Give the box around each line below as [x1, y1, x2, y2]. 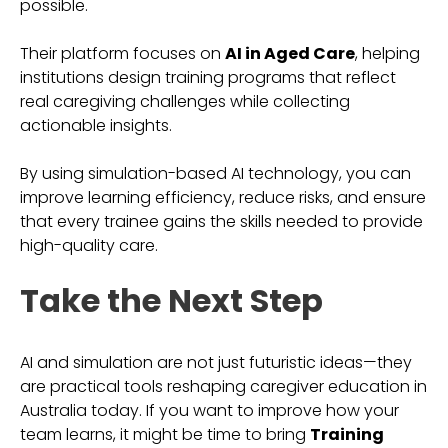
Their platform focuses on [20, 42, 225, 65]
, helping [355, 42, 420, 65]
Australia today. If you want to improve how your [20, 399, 399, 422]
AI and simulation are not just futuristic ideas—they [20, 351, 412, 374]
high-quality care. [20, 234, 158, 257]
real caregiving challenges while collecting [20, 90, 350, 113]
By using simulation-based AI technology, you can [20, 162, 411, 185]
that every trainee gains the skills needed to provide [20, 210, 423, 233]
